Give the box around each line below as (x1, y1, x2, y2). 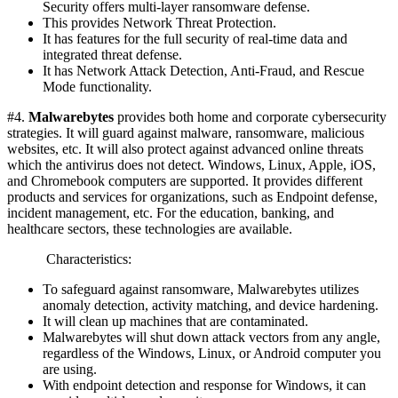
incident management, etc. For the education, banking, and (7, 205, 334, 221)
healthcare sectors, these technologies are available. (7, 221, 292, 237)
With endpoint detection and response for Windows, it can (43, 378, 366, 394)
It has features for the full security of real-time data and (43, 31, 347, 47)
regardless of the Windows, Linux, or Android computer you (43, 346, 381, 362)
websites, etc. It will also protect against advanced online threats (7, 141, 363, 157)
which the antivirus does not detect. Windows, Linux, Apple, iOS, (7, 157, 376, 173)
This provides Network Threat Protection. (43, 15, 276, 31)
